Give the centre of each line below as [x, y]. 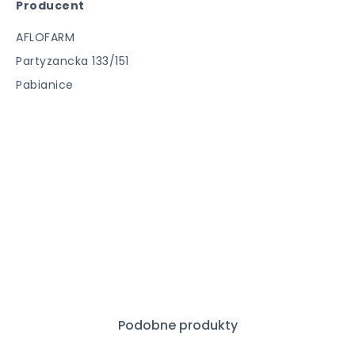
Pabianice [45, 85]
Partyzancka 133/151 [73, 61]
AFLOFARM [45, 37]
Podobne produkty [177, 325]
